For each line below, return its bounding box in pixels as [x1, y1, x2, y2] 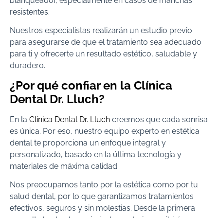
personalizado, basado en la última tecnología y [10, 149, 182, 159]
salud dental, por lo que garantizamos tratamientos [10, 192, 194, 201]
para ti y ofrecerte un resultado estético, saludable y [10, 49, 197, 59]
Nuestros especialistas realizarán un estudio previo [10, 26, 192, 36]
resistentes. [10, 7, 50, 17]
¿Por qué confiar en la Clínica [10, 78, 172, 92]
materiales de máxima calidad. [10, 161, 119, 171]
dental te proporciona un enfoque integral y [10, 138, 166, 147]
